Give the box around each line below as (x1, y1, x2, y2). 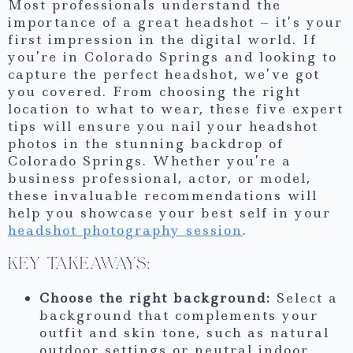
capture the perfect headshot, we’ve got (8, 65, 320, 84)
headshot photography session (8, 221, 243, 240)
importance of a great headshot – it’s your (8, 13, 343, 32)
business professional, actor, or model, (8, 169, 311, 188)
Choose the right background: (39, 289, 271, 307)
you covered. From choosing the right (8, 83, 301, 101)
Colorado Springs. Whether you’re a (8, 152, 292, 170)
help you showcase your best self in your (8, 204, 331, 222)
